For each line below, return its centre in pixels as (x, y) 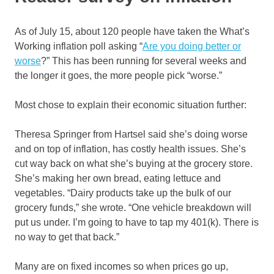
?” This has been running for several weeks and (144, 61)
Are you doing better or (192, 46)
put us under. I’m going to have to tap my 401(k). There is (137, 223)
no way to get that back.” (67, 237)
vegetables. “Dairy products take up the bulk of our (123, 193)
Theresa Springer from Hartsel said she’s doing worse (131, 135)
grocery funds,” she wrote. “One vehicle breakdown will (133, 208)
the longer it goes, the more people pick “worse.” (120, 76)
